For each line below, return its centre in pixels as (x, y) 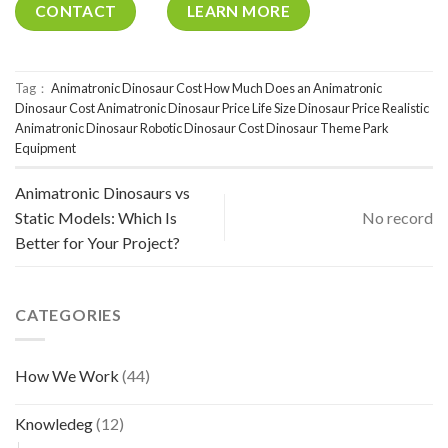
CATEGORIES (68, 315)
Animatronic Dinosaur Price (173, 108)
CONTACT (75, 11)
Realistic (405, 108)
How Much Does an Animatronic (293, 88)
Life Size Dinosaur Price (316, 108)
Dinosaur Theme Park (327, 128)
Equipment (45, 148)
